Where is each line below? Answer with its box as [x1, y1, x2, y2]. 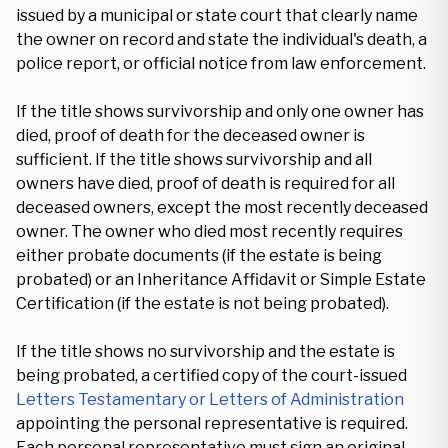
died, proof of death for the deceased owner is [16, 126, 365, 145]
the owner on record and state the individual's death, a [16, 30, 427, 49]
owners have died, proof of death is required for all [16, 174, 395, 193]
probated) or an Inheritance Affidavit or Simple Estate [16, 270, 426, 289]
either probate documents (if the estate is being [16, 246, 382, 265]
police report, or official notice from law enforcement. [16, 54, 426, 73]
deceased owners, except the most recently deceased [16, 198, 428, 217]
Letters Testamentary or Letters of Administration [16, 390, 404, 409]
